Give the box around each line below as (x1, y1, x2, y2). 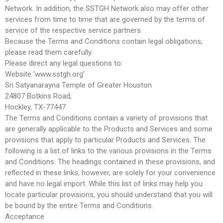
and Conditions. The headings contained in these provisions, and (5, 157, 215, 166)
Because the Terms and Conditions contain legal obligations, (5, 36, 203, 46)
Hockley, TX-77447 (5, 102, 66, 111)
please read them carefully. (5, 47, 93, 57)
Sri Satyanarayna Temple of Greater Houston (5, 80, 152, 90)
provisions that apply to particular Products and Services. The (5, 135, 206, 144)
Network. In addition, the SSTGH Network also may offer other (5, 3, 209, 13)
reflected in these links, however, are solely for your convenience (5, 168, 216, 177)
